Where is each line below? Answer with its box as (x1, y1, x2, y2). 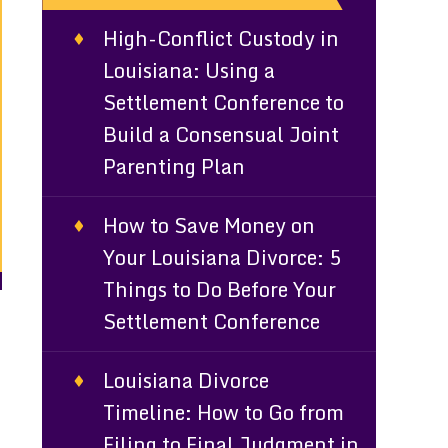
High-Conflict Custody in (103, 22, 340, 55)
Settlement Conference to (103, 86, 345, 119)
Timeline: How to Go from (103, 396, 345, 429)
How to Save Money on (103, 209, 316, 242)
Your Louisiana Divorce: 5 (103, 241, 342, 274)
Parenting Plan (103, 150, 246, 183)
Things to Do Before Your (103, 273, 337, 306)
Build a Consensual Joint (103, 118, 340, 151)
